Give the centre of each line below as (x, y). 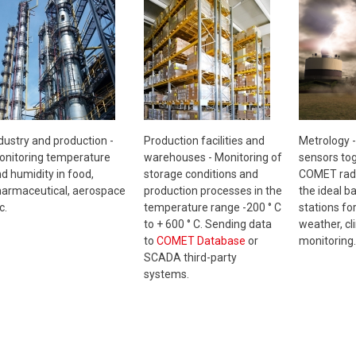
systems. (166, 274)
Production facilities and (204, 140)
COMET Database (201, 240)
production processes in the (213, 190)
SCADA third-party (190, 257)
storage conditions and (201, 174)
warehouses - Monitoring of (213, 157)
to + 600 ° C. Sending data (207, 224)
